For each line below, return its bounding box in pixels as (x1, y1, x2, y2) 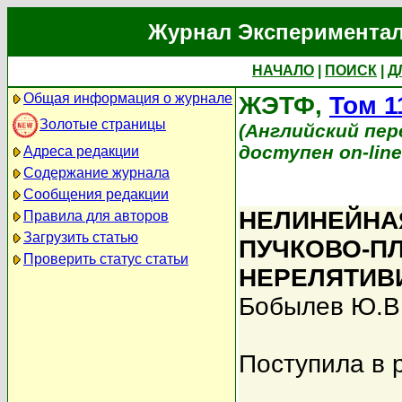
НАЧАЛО (252, 63, 314, 78)
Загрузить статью (23, 230, 138, 245)
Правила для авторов (23, 208, 169, 223)
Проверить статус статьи (23, 251, 188, 267)
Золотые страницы (39, 116, 166, 132)
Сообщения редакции (23, 187, 169, 202)
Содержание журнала (23, 165, 170, 180)
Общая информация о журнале (23, 91, 232, 106)
